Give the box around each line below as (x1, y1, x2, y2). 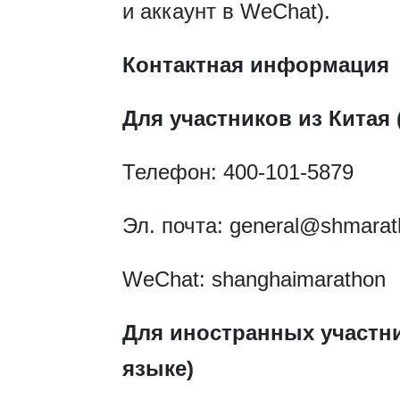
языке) (122, 356, 194, 381)
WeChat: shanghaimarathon (122, 267, 386, 292)
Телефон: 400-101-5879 (122, 160, 354, 185)
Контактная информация (122, 53, 389, 78)
